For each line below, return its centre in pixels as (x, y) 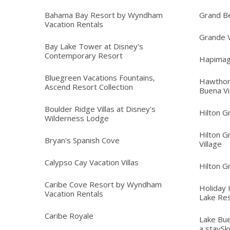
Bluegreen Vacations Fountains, (100, 78)
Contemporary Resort (84, 56)
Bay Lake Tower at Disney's (94, 46)
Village (211, 144)
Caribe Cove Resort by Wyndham (103, 185)
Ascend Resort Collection (89, 87)
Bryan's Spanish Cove (82, 140)
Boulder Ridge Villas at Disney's (100, 109)
